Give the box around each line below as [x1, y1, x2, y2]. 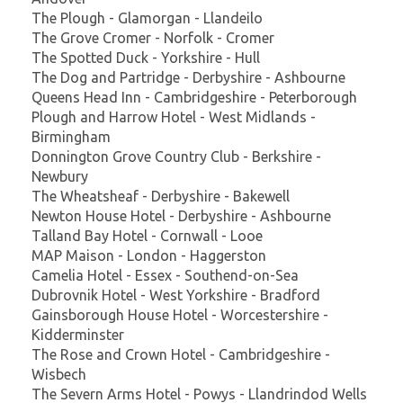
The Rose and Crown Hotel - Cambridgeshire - [31, 345, 330, 363]
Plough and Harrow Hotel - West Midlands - [31, 108, 316, 125]
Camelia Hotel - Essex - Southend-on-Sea [31, 266, 299, 283]
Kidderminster [31, 326, 124, 343]
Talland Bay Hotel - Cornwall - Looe [31, 227, 263, 244]
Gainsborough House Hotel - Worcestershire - [31, 306, 328, 323]
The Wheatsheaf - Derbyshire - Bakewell [31, 187, 290, 204]
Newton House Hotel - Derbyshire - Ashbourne [31, 207, 331, 224]
